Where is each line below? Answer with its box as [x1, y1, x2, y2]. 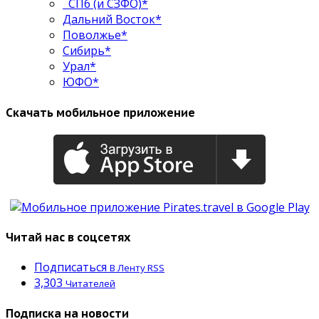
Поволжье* [63, 27, 127, 43]
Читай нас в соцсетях [6, 230, 130, 245]
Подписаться [34, 259, 107, 276]
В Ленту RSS [110, 261, 164, 275]
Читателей [66, 277, 115, 291]
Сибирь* [63, 43, 111, 59]
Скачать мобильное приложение [6, 105, 195, 120]
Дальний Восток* [63, 11, 162, 28]
